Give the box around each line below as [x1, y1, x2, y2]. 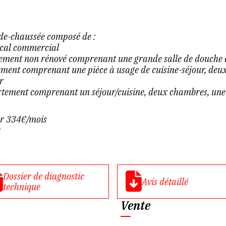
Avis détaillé [142, 176, 188, 188]
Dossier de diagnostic [3, 171, 84, 182]
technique [3, 181, 40, 193]
